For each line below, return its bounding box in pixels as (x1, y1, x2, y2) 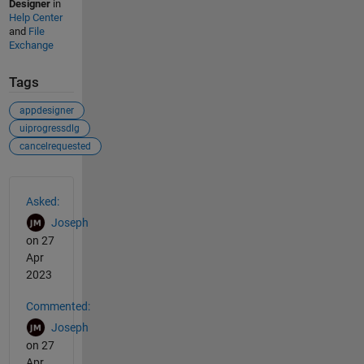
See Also (7, 175, 75, 195)
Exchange (8, 39, 54, 52)
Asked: (25, 194, 59, 208)
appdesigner (19, 104, 74, 116)
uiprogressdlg (19, 122, 80, 134)
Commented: (25, 299, 90, 313)
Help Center (8, 11, 63, 24)
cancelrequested (19, 140, 91, 152)
